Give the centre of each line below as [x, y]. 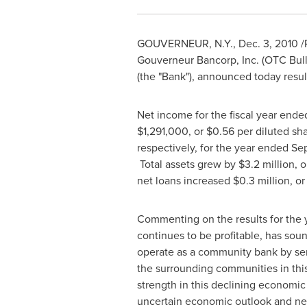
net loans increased [185, 180]
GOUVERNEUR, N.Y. [185, 43]
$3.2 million [266, 164]
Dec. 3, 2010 [268, 43]
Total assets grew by [187, 164]
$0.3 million [261, 180]
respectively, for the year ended [214, 147]
